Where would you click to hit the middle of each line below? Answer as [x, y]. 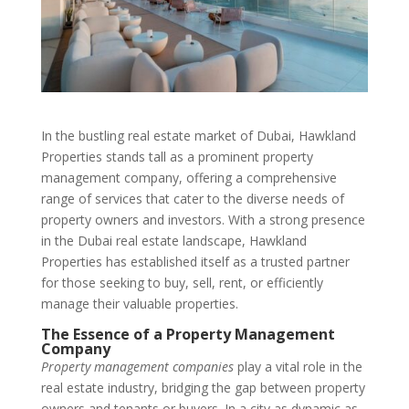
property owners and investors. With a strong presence [203, 219]
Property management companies [137, 366]
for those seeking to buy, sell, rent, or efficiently [182, 282]
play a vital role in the [298, 366]
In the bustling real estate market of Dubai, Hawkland [198, 135]
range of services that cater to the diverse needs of [192, 198]
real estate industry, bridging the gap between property [203, 387]
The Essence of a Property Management [188, 334]
